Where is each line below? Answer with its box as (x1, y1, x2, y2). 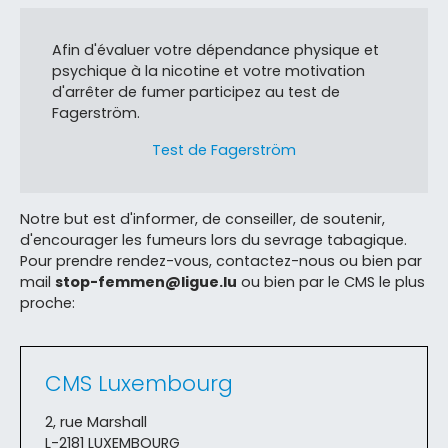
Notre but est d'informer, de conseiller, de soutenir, (20, 208, 385, 229)
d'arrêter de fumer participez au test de (52, 81, 340, 102)
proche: (20, 292, 75, 313)
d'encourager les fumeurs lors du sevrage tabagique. (20, 229, 411, 250)
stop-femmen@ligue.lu (55, 271, 237, 292)
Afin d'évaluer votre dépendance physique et (52, 39, 379, 60)
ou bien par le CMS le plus (237, 271, 425, 292)
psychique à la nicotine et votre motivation (52, 60, 365, 81)
